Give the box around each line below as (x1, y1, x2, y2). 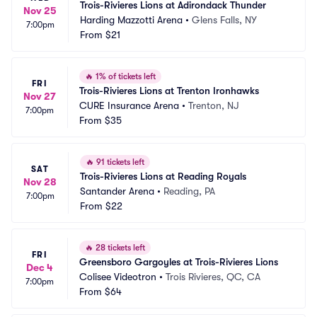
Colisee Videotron (79, 271, 156, 282)
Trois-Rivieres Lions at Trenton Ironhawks (79, 85, 259, 96)
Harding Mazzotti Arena (80, 14, 183, 25)
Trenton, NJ (188, 100, 239, 111)
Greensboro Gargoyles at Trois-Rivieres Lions (79, 256, 278, 267)
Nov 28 (23, 176, 57, 188)
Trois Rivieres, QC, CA (166, 271, 260, 282)
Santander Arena (80, 185, 154, 197)
